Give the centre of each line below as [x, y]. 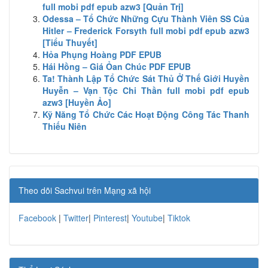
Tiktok [179, 217]
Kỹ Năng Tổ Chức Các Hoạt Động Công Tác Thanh [146, 114]
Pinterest [110, 217]
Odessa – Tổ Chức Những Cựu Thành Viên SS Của [146, 18]
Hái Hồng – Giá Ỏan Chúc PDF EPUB [117, 66]
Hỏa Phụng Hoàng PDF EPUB [102, 54]
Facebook [37, 217]
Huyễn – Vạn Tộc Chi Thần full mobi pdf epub [146, 90]
